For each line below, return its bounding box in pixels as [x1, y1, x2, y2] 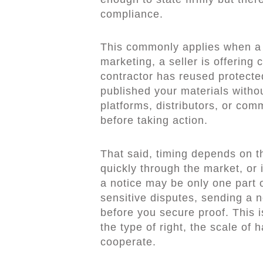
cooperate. [100, 235, 156, 248]
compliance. [100, 8, 163, 20]
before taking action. [100, 114, 208, 127]
